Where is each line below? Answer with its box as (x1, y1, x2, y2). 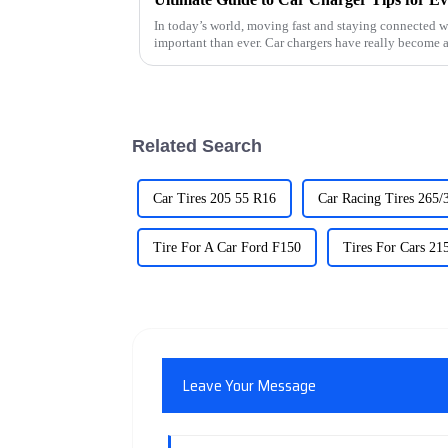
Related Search (132, 135, 262, 156)
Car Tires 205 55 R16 (153, 190, 276, 206)
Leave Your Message (182, 372, 317, 398)
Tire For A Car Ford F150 (153, 239, 301, 255)
